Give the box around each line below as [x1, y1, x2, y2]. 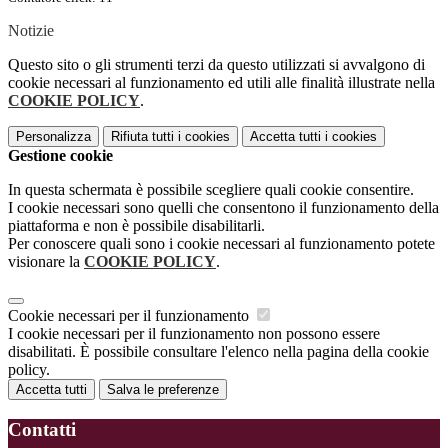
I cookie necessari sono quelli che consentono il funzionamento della [8, 199, 439, 217]
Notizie [8, 22, 54, 40]
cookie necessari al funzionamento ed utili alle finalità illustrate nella [8, 74, 435, 92]
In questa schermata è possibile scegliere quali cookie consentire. [8, 181, 414, 199]
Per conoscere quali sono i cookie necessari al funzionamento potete [8, 235, 435, 253]
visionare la [8, 253, 84, 271]
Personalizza [16, 129, 91, 145]
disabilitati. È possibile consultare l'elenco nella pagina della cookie [8, 343, 429, 361]
